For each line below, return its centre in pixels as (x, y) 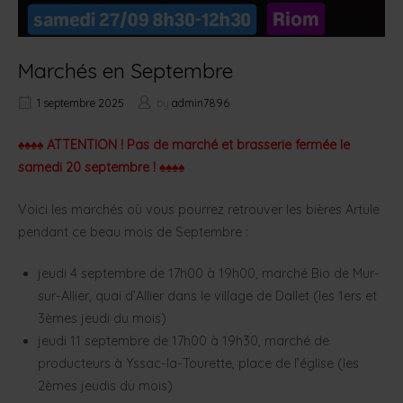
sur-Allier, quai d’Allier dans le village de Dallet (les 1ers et (207, 296)
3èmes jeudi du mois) (102, 319)
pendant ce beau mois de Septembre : (133, 232)
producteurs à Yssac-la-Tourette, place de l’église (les (198, 364)
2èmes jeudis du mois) (105, 386)
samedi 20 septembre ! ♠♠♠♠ (101, 167)
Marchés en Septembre (125, 70)
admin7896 (201, 103)
